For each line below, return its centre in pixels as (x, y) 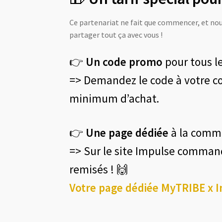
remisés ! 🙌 (99, 169)
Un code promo (124, 61)
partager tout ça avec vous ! (116, 35)
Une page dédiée (129, 133)
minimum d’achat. (114, 98)
